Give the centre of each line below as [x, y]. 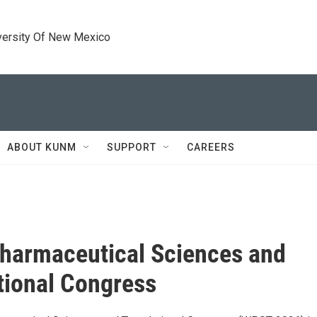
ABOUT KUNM [42, 147]
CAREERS [211, 147]
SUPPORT [132, 147]
